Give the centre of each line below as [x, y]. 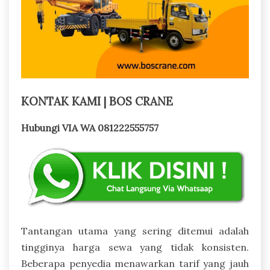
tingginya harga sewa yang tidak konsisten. [135, 247]
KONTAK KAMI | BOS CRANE [97, 101]
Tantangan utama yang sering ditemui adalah [135, 231]
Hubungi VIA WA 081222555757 [90, 127]
